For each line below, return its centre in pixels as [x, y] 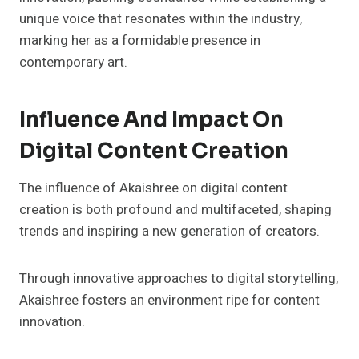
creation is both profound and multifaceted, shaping [175, 209]
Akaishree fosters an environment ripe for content [169, 300]
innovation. [52, 321]
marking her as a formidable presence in [140, 40]
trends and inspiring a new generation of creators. [169, 231]
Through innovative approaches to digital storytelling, [179, 278]
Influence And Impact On [151, 119]
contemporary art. [73, 62]
